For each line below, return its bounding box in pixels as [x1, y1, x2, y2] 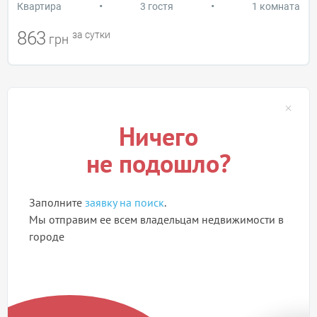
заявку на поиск [85, 195, 164, 209]
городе [29, 229, 64, 243]
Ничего [119, 119, 198, 153]
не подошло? [86, 146, 231, 180]
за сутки [69, 28, 110, 40]
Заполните [29, 195, 85, 209]
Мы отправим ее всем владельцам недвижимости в [29, 212, 284, 226]
